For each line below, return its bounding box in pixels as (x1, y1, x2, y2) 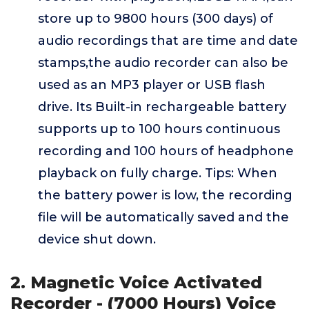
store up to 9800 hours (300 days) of (38, 11, 273, 26)
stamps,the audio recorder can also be (38, 55, 288, 70)
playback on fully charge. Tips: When (38, 166, 277, 181)
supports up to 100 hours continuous (38, 121, 280, 137)
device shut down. (38, 232, 156, 247)
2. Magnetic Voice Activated (10, 272, 262, 292)
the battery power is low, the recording (38, 188, 292, 203)
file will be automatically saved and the (38, 210, 289, 225)
